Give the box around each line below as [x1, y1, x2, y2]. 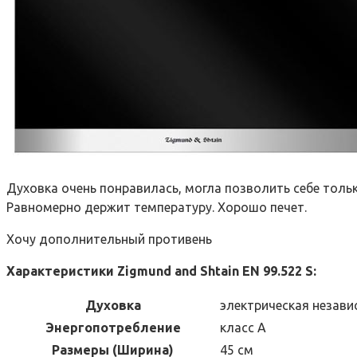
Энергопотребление [45, 320, 181, 335]
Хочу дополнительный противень [6, 231, 212, 246]
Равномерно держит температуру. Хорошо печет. [6, 199, 307, 214]
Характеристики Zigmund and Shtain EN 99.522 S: [6, 263, 316, 278]
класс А [220, 320, 266, 335]
